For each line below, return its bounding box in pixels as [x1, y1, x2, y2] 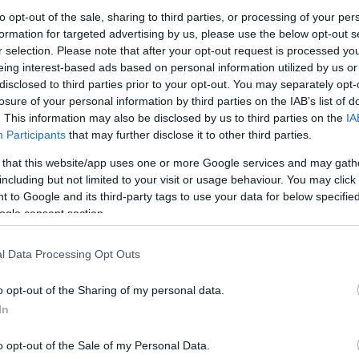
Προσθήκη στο [4, 95, 91, 111]
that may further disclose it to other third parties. [66, 127, 312, 141]
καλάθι [26, 110, 68, 126]
